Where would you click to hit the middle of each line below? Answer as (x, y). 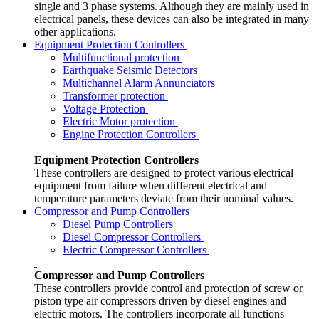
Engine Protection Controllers (131, 135)
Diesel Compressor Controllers (133, 237)
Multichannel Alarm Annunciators (140, 83)
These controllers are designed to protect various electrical (164, 173)
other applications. (75, 32)
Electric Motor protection (120, 122)
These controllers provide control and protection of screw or (168, 288)
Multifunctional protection (122, 58)
